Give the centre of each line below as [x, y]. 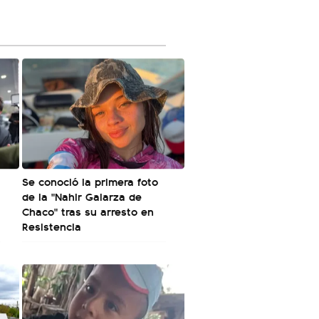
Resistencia [52, 226]
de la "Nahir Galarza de [82, 196]
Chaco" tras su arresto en [88, 211]
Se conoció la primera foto [90, 181]
